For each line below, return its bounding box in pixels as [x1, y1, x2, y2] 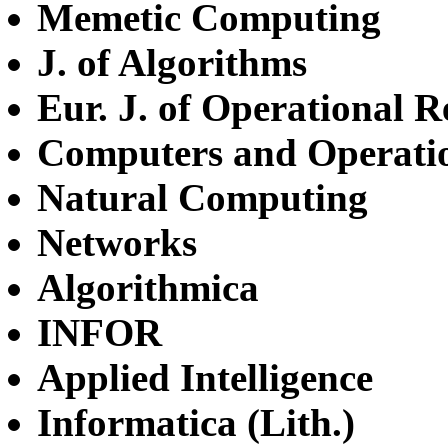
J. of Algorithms [37, 41, 307, 85]
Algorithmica [37, 266, 259, 310]
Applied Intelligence [37, 356, 373, 400]
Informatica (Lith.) [37, 401, 355, 445]
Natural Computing [37, 176, 368, 220]
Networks [37, 221, 197, 265]
